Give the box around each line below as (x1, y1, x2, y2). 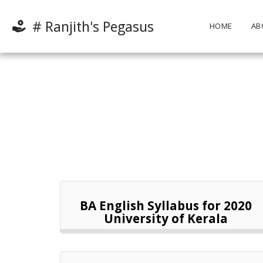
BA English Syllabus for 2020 (79, 197, 252, 214)
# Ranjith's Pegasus (32, 16, 154, 36)
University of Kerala (103, 210, 228, 227)
